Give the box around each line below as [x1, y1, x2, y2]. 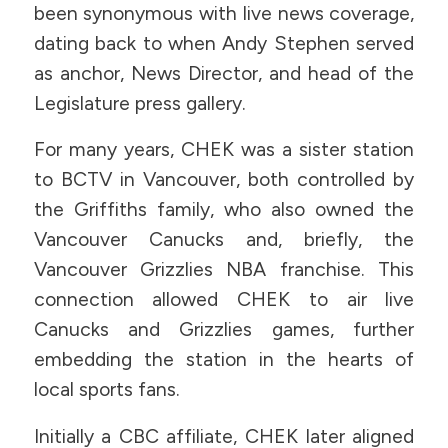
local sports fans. [33, 378, 180, 402]
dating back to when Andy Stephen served [33, 31, 415, 55]
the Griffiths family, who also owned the [33, 198, 415, 222]
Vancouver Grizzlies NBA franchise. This [33, 258, 415, 282]
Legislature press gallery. [33, 91, 246, 115]
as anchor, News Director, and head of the [33, 61, 415, 85]
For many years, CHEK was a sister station [33, 138, 415, 162]
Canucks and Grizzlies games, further [33, 318, 415, 342]
